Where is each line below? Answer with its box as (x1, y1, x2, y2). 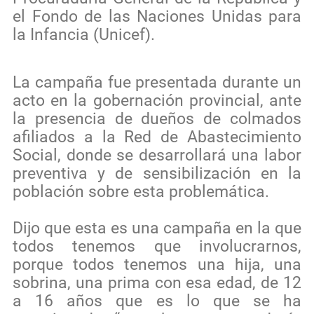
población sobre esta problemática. (13, 182, 269, 201)
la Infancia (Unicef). (13, 25, 155, 44)
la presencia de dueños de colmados (13, 109, 301, 128)
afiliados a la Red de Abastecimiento (13, 127, 301, 146)
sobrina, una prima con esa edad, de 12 (13, 273, 301, 292)
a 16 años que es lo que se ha (13, 291, 301, 310)
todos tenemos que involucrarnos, (13, 236, 301, 256)
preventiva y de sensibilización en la (13, 163, 301, 183)
